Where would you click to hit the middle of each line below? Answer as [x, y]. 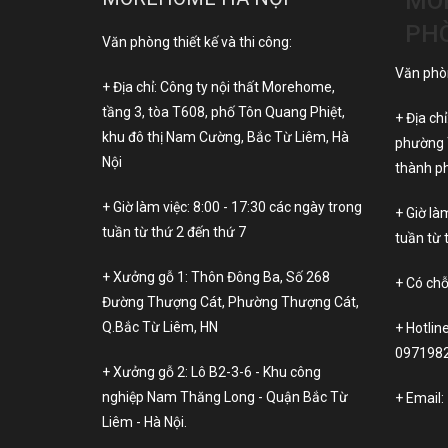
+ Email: [419, 397]
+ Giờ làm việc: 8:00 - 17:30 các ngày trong [232, 207]
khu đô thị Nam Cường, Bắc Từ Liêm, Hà [225, 137]
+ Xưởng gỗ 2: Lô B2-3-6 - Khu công [211, 372]
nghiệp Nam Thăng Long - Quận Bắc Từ [225, 397]
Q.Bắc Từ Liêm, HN [160, 327]
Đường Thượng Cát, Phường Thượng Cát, [230, 302]
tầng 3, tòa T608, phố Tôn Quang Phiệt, [223, 112]
